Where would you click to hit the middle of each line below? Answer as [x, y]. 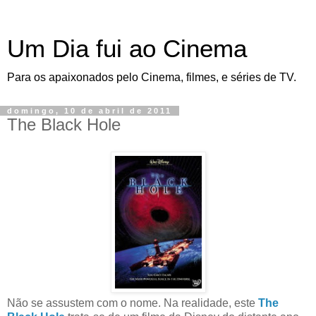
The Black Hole [64, 124]
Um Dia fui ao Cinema [127, 49]
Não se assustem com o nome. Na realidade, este [133, 303]
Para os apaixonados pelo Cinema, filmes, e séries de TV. [152, 77]
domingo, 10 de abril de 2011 [90, 111]
